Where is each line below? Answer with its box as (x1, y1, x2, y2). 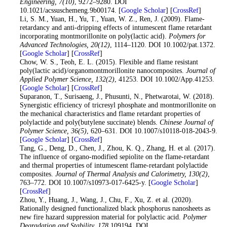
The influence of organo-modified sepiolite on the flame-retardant (19, 153, 209, 161)
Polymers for (168, 32, 205, 41)
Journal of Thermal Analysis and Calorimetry (55, 170, 184, 178)
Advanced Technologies (19, 41, 87, 49)
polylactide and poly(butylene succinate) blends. (19, 118, 160, 127)
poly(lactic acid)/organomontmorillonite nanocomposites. (19, 66, 186, 75)
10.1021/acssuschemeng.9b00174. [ (19, 6, 121, 15)
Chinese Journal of (159, 118, 213, 127)
